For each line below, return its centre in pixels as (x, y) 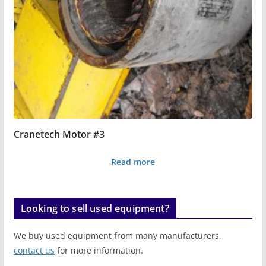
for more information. (99, 250)
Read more (133, 161)
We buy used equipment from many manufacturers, (117, 235)
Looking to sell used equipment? (95, 208)
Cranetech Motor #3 (59, 134)
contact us (34, 250)
